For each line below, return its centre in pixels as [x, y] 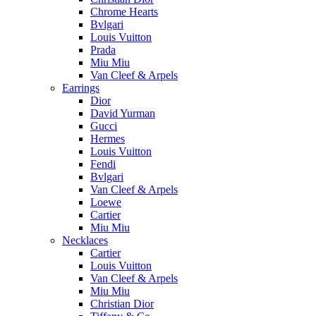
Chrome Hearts [124, 12]
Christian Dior [122, 304]
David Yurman [123, 114]
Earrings [81, 88]
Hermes [108, 139]
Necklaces [85, 241]
